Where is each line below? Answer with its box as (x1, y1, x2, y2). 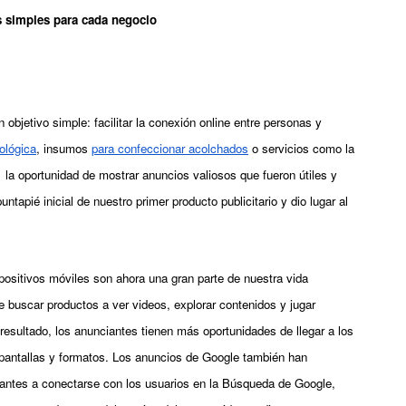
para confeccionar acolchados (92, 140, 248, 157)
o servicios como (248, 140, 342, 157)
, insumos (36, 140, 92, 157)
